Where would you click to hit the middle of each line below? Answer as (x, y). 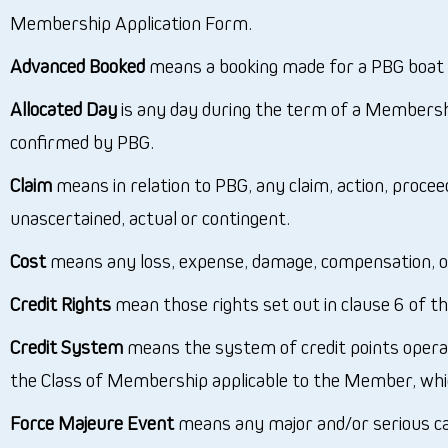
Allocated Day (63, 108)
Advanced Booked (77, 65)
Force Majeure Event (92, 422)
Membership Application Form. (131, 22)
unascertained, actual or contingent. (150, 217)
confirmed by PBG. (82, 141)
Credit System (66, 346)
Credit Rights (60, 303)
